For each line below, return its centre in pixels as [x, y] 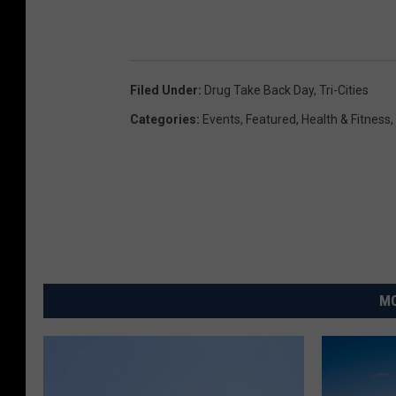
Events [221, 119]
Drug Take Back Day [259, 90]
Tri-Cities [344, 90]
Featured [271, 119]
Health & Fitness [346, 119]
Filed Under [164, 90]
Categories [163, 119]
